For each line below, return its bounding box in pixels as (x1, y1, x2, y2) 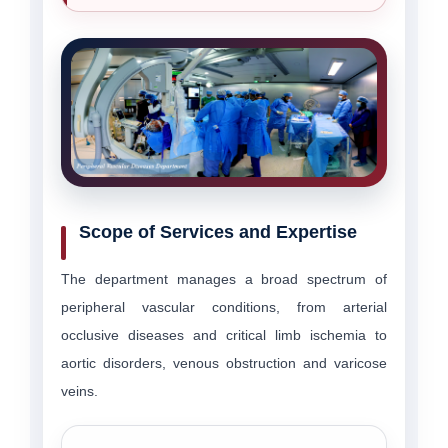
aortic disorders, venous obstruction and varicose (61, 354, 387, 371)
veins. (61, 382, 98, 399)
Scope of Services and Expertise (79, 221, 357, 242)
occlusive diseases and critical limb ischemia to (61, 326, 387, 343)
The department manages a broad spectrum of (61, 270, 387, 287)
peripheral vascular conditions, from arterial (61, 298, 387, 315)
